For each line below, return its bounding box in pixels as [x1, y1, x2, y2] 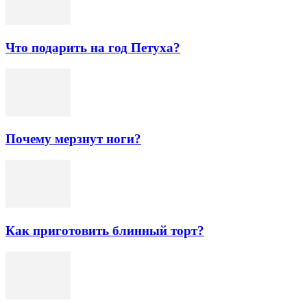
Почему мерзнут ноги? [5, 132, 141, 147]
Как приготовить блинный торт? [5, 223, 204, 238]
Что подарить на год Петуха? [5, 40, 180, 55]
